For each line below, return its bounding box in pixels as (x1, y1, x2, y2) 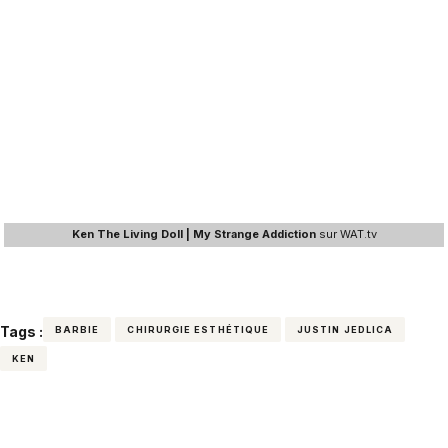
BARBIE (55, 323, 100, 335)
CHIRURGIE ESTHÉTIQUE (127, 323, 270, 335)
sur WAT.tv (315, 226, 377, 241)
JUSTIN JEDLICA (297, 323, 394, 335)
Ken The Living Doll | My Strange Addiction (71, 226, 316, 241)
